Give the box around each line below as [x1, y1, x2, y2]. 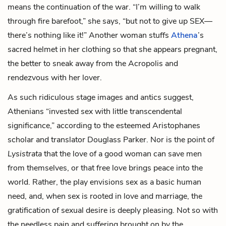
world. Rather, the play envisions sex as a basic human [8, 176, 201, 188]
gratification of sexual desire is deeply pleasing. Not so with [8, 204, 218, 216]
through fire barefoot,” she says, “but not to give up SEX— [8, 15, 212, 27]
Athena [171, 29, 198, 41]
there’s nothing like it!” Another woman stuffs [8, 29, 171, 41]
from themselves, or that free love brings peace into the [8, 162, 203, 174]
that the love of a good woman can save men [44, 148, 202, 159]
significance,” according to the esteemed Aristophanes [8, 120, 200, 131]
